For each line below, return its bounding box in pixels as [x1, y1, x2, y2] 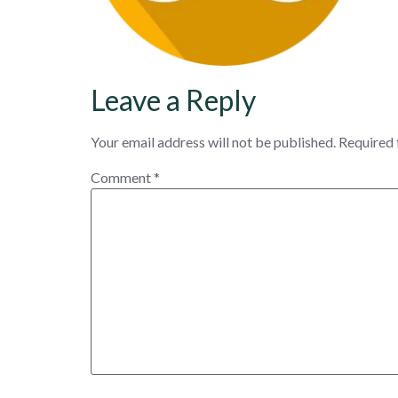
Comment [91, 169, 154, 187]
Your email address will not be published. [91, 132, 336, 150]
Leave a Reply [91, 82, 256, 117]
